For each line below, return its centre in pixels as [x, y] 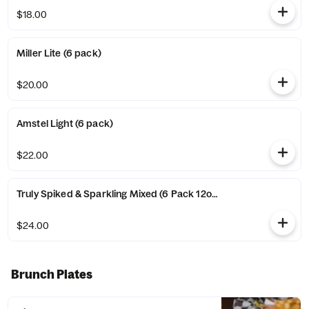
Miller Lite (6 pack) [59, 53]
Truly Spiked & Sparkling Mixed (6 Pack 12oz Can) [129, 194]
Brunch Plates [52, 274]
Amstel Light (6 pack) [65, 123]
